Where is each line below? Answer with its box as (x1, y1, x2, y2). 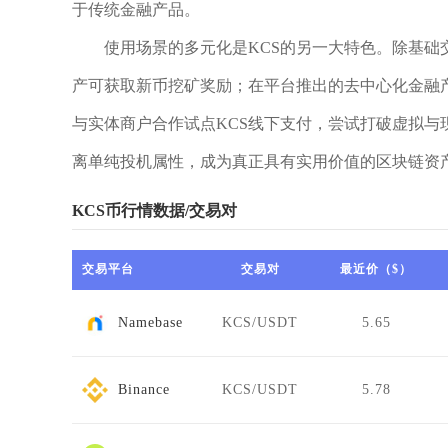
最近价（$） (340, 262, 412, 276)
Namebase (118, 315, 183, 330)
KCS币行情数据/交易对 (72, 202, 237, 219)
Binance (118, 382, 170, 397)
